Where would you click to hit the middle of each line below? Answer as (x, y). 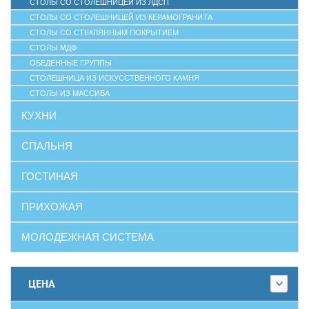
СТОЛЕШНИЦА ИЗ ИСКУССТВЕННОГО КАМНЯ (114, 78)
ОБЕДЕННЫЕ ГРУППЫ (71, 63)
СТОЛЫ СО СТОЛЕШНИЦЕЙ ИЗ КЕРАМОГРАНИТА (121, 18)
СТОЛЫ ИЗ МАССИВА (70, 93)
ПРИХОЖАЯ (52, 207)
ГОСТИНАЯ (50, 177)
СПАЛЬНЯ (47, 146)
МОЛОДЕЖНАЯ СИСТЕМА (88, 237)
